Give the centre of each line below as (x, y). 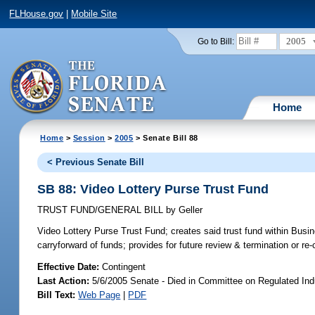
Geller (189, 210)
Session (89, 137)
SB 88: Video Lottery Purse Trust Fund (153, 189)
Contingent (124, 266)
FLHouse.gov (37, 14)
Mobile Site (94, 14)
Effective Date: (70, 266)
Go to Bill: (216, 41)
